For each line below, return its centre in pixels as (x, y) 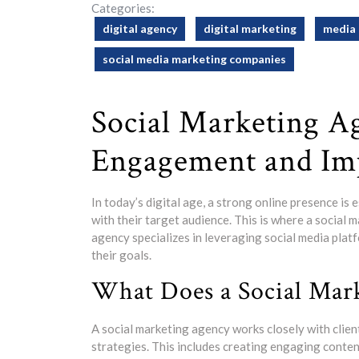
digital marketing (250, 28)
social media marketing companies (194, 59)
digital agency (140, 28)
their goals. (121, 255)
